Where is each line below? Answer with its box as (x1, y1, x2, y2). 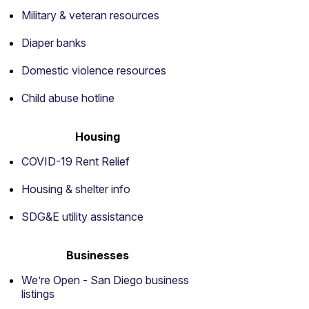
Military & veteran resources (21, 8, 159, 22)
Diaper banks (21, 36, 86, 50)
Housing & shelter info (21, 182, 130, 196)
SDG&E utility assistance (21, 210, 143, 223)
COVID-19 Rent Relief (21, 154, 130, 168)
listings (21, 287, 54, 301)
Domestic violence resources (21, 63, 166, 77)
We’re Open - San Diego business (21, 273, 189, 287)
